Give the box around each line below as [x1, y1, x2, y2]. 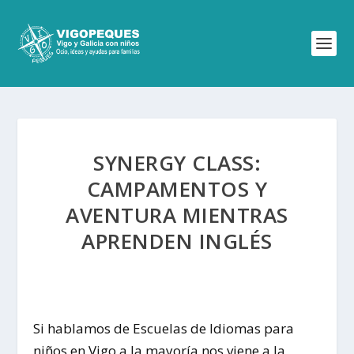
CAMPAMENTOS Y [86, 175, 268, 203]
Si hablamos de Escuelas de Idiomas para [33, 319, 295, 337]
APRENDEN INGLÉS [81, 227, 273, 255]
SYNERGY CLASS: [93, 149, 261, 177]
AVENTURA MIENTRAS [66, 201, 288, 229]
